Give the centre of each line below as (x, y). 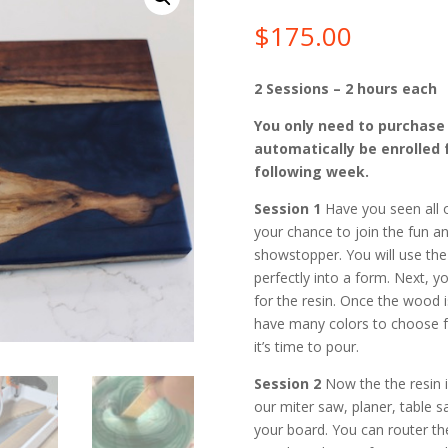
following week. (313, 172)
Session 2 (287, 384)
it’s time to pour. (306, 347)
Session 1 (287, 209)
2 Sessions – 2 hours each (345, 89)
